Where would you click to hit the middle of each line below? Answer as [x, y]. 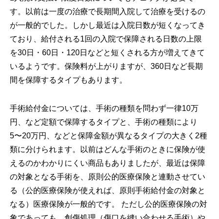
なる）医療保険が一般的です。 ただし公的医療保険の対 [109, 204]
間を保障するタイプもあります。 [68, 80]
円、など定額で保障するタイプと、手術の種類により [104, 122]
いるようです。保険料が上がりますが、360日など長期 [106, 66]
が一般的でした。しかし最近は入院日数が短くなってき [108, 25]
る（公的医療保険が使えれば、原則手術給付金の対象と [108, 190]
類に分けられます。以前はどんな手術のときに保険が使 [108, 149]
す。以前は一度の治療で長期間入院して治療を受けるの [108, 11]
